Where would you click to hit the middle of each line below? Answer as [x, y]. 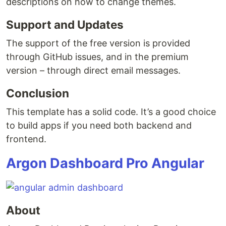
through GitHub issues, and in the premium [97, 57]
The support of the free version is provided [98, 43]
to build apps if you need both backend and [99, 125]
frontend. [26, 139]
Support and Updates [65, 24]
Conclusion [38, 93]
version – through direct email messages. [93, 70]
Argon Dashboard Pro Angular [105, 163]
